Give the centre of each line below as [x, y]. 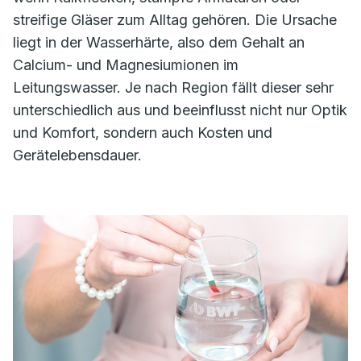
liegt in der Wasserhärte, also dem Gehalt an [159, 42]
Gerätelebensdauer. [77, 155]
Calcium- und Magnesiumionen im [126, 65]
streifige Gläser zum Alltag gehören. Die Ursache [175, 20]
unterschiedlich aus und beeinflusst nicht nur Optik [180, 110]
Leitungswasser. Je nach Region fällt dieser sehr [173, 87]
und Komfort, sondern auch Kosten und [143, 133]
